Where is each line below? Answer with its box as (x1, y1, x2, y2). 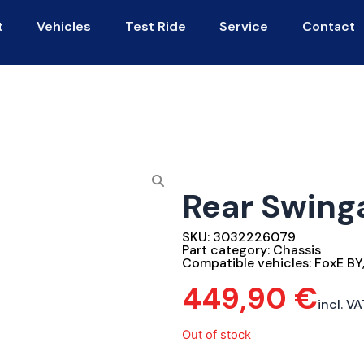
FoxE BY (314, 254, 362, 271)
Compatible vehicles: (182, 254, 314, 271)
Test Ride (124, 17, 186, 35)
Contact (301, 17, 355, 35)
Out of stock (182, 327, 251, 343)
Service (219, 17, 269, 35)
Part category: (182, 241, 273, 258)
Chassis (273, 241, 321, 258)
